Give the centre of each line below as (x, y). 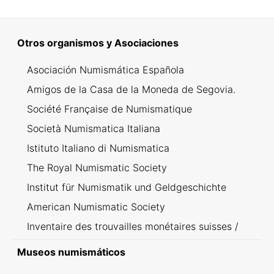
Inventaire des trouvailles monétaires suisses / (133, 227)
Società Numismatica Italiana (94, 129)
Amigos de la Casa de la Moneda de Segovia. (131, 90)
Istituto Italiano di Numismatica (98, 148)
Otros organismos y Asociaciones (98, 43)
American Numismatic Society (96, 207)
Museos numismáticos (71, 252)
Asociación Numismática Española (106, 70)
